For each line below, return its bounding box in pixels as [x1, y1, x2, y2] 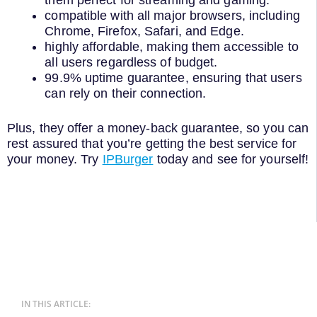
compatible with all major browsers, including [45, 8, 300, 23]
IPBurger [102, 151, 154, 166]
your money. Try [7, 151, 103, 166]
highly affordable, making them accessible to [45, 40, 299, 54]
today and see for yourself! [153, 151, 309, 166]
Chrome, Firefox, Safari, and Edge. [45, 24, 248, 39]
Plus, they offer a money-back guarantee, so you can [7, 120, 309, 135]
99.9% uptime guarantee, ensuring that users [45, 71, 302, 86]
